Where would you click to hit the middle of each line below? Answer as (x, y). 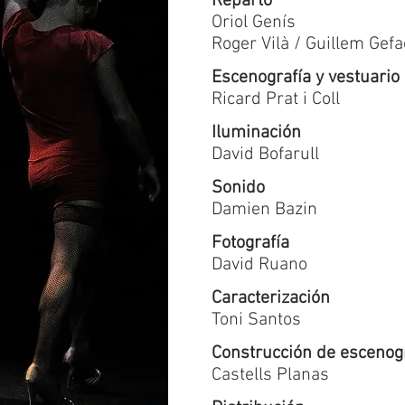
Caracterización (271, 298)
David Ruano (259, 265)
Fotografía (250, 243)
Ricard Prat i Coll (276, 99)
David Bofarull (265, 155)
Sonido (238, 188)
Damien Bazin (264, 210)
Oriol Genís (254, 23)
